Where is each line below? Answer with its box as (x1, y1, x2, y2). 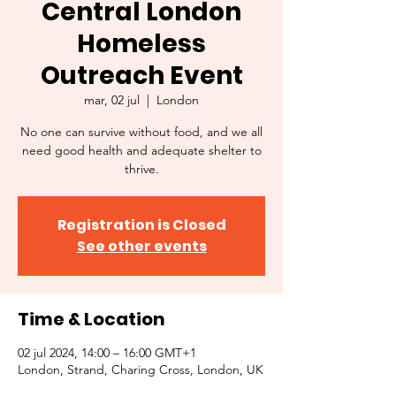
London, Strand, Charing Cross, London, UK (18, 362, 263, 377)
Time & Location (18, 307, 165, 331)
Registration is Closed (57, 215, 226, 235)
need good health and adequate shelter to (21, 142, 262, 158)
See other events (76, 236, 207, 256)
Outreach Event (40, 58, 243, 93)
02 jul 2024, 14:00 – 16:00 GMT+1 (18, 345, 196, 361)
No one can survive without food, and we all (20, 124, 263, 140)
